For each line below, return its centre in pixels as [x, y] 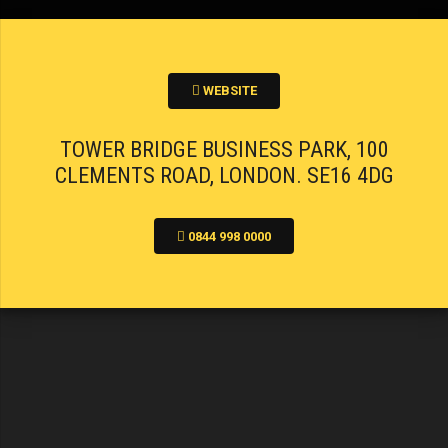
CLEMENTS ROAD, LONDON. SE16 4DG [224, 176]
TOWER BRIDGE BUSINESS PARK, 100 [224, 150]
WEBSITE [229, 91]
